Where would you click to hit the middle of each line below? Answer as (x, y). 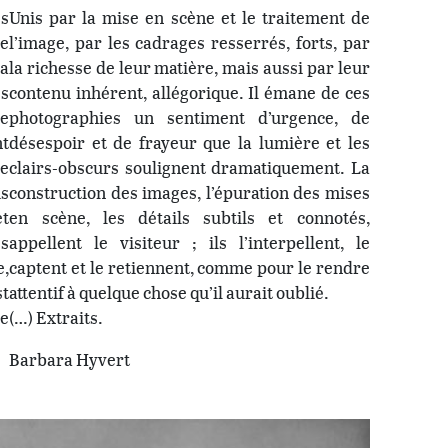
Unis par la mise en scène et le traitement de (189, 17)
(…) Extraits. (56, 317)
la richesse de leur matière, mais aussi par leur (189, 67)
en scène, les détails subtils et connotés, (189, 217)
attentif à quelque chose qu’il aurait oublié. (169, 292)
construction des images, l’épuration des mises (189, 192)
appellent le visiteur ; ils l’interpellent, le (189, 242)
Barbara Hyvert (70, 359)
